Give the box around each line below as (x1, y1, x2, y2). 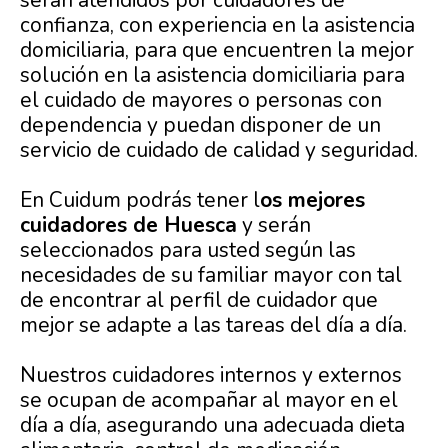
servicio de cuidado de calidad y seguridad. (20, 136, 418, 165)
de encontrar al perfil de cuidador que (20, 286, 378, 315)
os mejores (260, 186, 365, 215)
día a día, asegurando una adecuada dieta (20, 411, 405, 440)
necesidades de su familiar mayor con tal (20, 261, 402, 290)
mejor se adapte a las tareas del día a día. (20, 311, 407, 340)
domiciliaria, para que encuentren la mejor (20, 36, 414, 65)
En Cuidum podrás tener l (20, 186, 260, 215)
